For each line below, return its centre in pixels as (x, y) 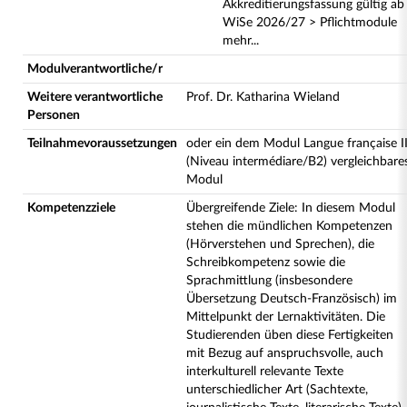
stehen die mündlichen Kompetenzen (289, 226)
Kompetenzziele (71, 208)
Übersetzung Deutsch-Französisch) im (292, 299)
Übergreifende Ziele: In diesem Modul (291, 208)
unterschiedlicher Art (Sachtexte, (277, 390)
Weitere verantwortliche (95, 97)
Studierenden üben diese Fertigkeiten (290, 335)
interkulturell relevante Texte (265, 372)
